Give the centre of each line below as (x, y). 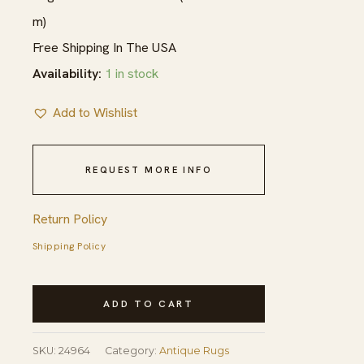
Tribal (48, 310)
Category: (132, 351)
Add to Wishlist (95, 112)
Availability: (67, 73)
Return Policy (70, 219)
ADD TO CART (149, 303)
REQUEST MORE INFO (149, 169)
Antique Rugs (194, 351)
